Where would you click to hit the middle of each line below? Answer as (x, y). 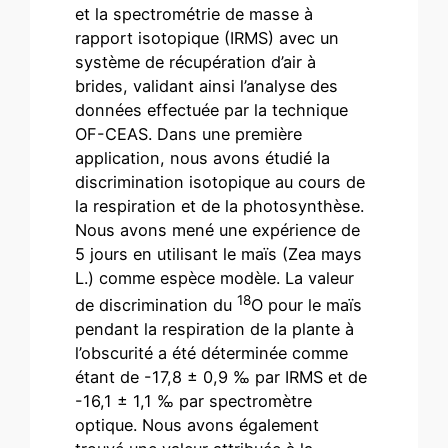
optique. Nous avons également (197, 425)
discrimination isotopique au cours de (220, 181)
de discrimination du (156, 305)
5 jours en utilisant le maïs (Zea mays (219, 253)
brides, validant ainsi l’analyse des (207, 85)
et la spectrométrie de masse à (194, 13)
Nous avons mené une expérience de (218, 229)
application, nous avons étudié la (203, 157)
